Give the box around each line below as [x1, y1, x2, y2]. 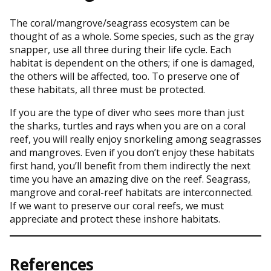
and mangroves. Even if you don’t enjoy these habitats [10, 145, 255, 159]
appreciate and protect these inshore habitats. [10, 212, 220, 226]
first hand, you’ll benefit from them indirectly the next [10, 158, 250, 172]
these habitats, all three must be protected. [10, 82, 205, 96]
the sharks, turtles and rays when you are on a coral [10, 119, 246, 132]
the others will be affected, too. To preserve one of [10, 69, 240, 83]
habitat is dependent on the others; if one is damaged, [10, 56, 255, 70]
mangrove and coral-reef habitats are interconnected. [10, 185, 253, 199]
